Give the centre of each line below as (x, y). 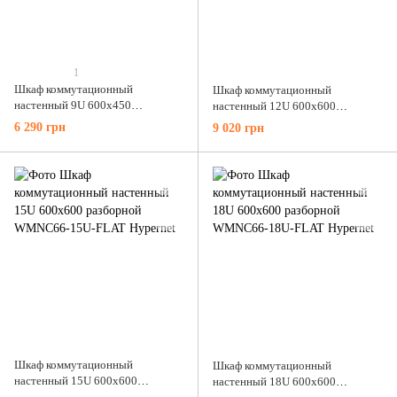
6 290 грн (40, 127)
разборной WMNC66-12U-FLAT (293, 122)
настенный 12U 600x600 (274, 106)
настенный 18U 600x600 (274, 381)
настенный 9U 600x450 (73, 105)
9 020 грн (238, 128)
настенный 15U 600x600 (76, 380)
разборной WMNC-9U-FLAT (85, 121)
